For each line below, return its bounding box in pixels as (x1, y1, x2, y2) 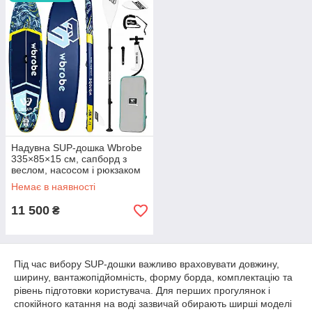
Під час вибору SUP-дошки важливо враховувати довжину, (14, 258, 279, 270)
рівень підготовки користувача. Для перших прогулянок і (14, 285, 270, 296)
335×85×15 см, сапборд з (11, 153, 127, 164)
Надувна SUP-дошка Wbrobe (11, 142, 142, 153)
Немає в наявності (11, 181, 95, 192)
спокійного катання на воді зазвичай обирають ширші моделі (14, 298, 292, 309)
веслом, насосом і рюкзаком (11, 164, 141, 175)
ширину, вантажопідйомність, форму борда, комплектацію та (14, 272, 292, 283)
